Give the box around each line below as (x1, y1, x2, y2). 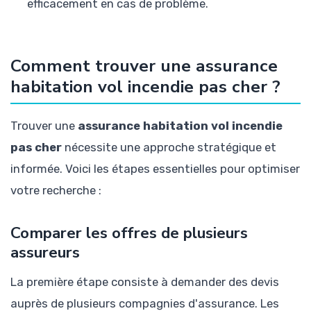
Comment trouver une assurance (10, 54, 278, 78)
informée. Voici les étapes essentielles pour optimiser (10, 162, 300, 176)
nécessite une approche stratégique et (62, 140, 276, 155)
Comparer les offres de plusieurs (10, 222, 248, 244)
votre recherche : (10, 183, 101, 198)
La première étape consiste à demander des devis (10, 274, 279, 289)
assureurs (10, 242, 80, 264)
